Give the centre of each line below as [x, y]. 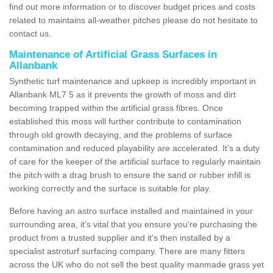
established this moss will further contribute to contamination [125, 121]
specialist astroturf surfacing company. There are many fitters [127, 251]
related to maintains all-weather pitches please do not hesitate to [133, 20]
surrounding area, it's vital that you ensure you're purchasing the [133, 224]
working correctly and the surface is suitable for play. [110, 188]
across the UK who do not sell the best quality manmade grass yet [136, 264]
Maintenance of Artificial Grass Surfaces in [113, 54]
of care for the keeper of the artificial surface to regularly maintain [135, 161]
